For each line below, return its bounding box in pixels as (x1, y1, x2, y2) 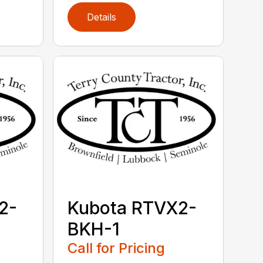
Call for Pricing (68, 240, 166, 257)
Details (87, 11, 117, 23)
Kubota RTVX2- (68, 197, 197, 219)
